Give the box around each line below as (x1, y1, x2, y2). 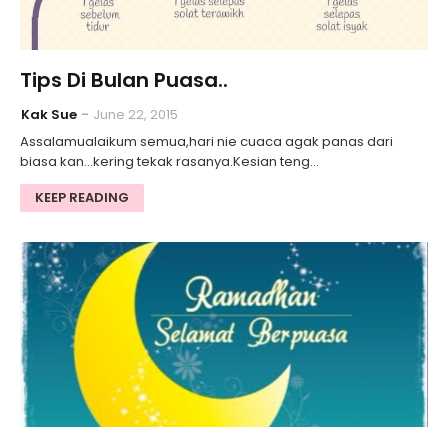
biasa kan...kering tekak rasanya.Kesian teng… (20, 152, 319, 172)
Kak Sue (21, 105, 77, 125)
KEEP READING (35, 188, 129, 208)
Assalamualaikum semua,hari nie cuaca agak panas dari (20, 132, 393, 152)
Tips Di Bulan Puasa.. (20, 66, 228, 95)
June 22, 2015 (93, 105, 178, 125)
